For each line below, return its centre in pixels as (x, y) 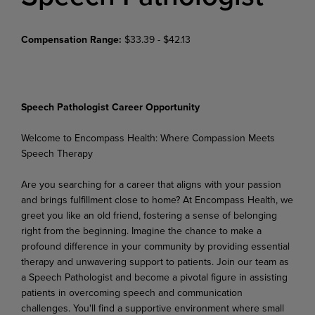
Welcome (41, 137)
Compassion (219, 137)
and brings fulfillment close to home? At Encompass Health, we (157, 199)
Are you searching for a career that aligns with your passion (151, 184)
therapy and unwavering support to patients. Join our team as (155, 261)
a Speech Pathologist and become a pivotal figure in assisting (154, 277)
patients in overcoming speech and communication (132, 292)
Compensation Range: (73, 39)
